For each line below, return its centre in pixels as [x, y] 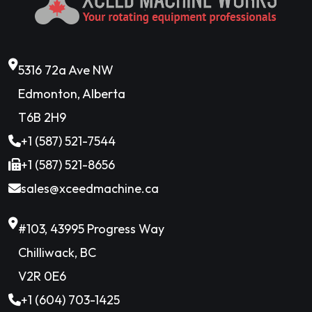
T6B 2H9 [42, 117]
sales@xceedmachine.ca [90, 188]
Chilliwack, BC [57, 252]
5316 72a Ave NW [66, 70]
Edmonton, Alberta [72, 94]
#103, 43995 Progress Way [91, 229]
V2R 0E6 [42, 276]
